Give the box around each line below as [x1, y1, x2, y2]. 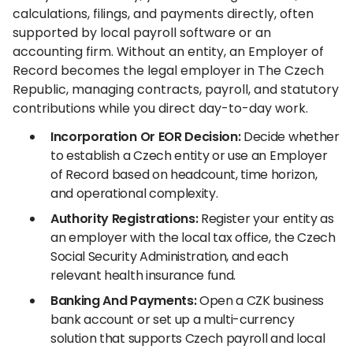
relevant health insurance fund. [50, 266, 236, 284]
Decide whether [240, 128, 340, 146]
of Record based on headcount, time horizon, [50, 165, 318, 184]
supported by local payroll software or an [13, 24, 271, 42]
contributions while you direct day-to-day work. [13, 99, 308, 117]
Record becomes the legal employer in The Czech [13, 61, 324, 80]
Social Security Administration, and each [50, 247, 288, 266]
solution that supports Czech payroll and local [50, 329, 325, 347]
